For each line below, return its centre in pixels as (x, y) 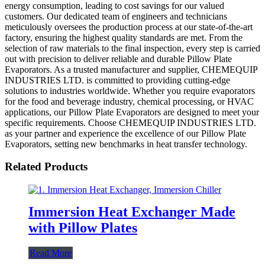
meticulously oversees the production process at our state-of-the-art (129, 27)
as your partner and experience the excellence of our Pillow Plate (125, 133)
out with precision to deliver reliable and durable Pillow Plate (118, 59)
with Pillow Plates (83, 227)
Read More (51, 253)
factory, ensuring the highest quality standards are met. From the (124, 37)
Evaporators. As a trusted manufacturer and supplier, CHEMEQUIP (131, 69)
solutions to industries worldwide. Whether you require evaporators (130, 91)
